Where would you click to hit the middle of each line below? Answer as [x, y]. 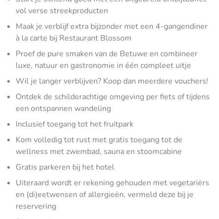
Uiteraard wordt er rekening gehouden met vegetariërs [112, 183]
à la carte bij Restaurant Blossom [74, 38]
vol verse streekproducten [62, 11]
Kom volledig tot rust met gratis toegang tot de [99, 140]
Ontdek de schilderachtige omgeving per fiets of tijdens [113, 97]
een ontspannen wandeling [63, 108]
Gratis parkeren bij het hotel [65, 167]
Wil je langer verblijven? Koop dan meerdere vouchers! [112, 81]
